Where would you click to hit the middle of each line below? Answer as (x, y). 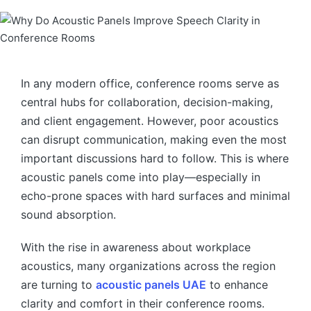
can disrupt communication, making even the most (154, 140)
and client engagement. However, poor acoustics (150, 121)
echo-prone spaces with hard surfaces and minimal (155, 196)
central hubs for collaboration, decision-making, (147, 102)
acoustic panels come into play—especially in (141, 177)
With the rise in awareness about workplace (136, 247)
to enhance (237, 285)
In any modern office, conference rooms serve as (150, 84)
